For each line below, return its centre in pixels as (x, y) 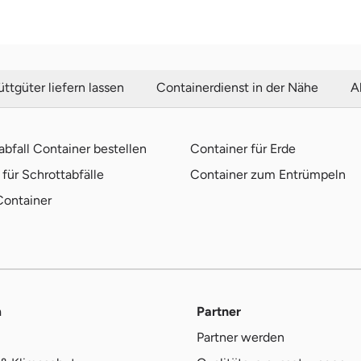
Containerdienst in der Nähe (237, 87)
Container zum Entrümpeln (268, 174)
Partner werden (241, 337)
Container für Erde (243, 149)
